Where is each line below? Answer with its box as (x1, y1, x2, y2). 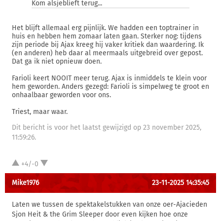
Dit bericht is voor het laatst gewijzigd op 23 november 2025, (12, 123, 201, 132)
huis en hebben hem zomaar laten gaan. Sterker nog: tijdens (12, 32, 202, 40)
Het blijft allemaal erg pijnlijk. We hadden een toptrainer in (12, 24, 199, 32)
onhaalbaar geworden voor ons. (12, 91, 111, 99)
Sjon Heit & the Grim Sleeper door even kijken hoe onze (12, 210, 188, 219)
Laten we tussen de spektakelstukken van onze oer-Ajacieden (12, 200, 207, 209)
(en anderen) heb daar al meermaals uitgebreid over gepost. (12, 49, 203, 57)
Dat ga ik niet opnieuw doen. (12, 57, 102, 66)
